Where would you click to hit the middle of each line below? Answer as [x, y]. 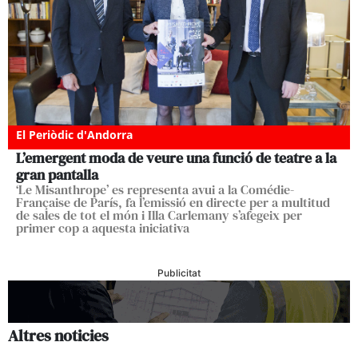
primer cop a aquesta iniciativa [103, 227]
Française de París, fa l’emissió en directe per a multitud [173, 202]
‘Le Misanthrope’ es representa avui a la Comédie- [155, 189]
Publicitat [179, 272]
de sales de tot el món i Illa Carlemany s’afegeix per [159, 215]
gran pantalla [57, 174]
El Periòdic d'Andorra [74, 134]
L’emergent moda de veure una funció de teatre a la [176, 157]
